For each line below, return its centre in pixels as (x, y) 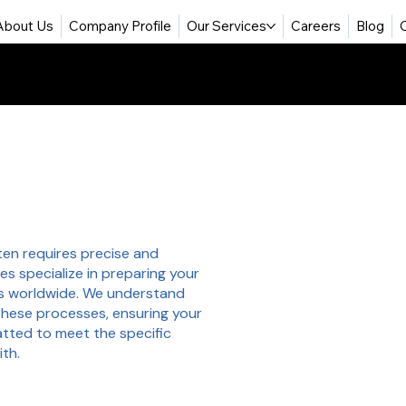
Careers (315, 25)
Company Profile (120, 25)
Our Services (226, 25)
